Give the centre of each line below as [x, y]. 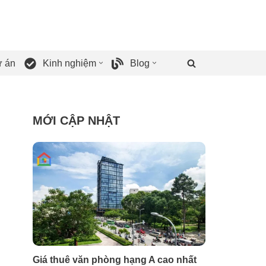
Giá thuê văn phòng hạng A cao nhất [115, 259]
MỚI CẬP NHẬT [76, 121]
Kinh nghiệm [69, 63]
